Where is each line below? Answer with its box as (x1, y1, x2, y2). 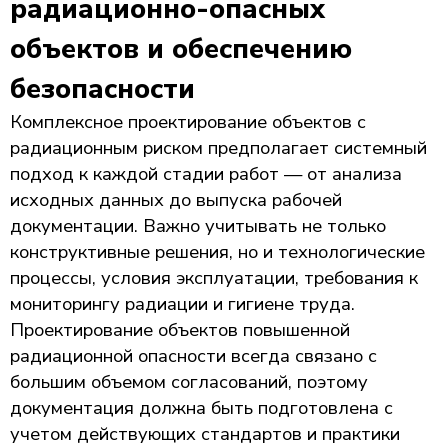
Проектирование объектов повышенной (10, 317, 350, 342)
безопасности (10, 70, 195, 108)
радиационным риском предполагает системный (10, 135, 427, 160)
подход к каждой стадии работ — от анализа (10, 161, 402, 186)
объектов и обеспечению (10, 30, 352, 68)
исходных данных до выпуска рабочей (10, 187, 342, 212)
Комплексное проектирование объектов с (10, 109, 366, 134)
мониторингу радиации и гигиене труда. (10, 291, 355, 316)
